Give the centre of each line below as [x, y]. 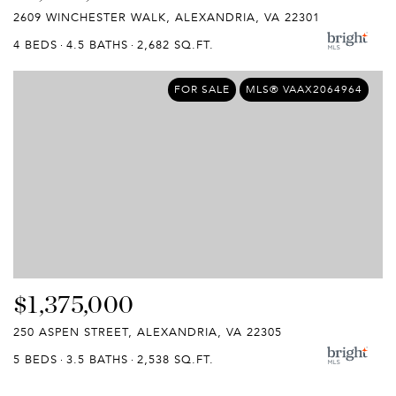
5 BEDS [35, 360]
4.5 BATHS [97, 45]
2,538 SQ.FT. [175, 360]
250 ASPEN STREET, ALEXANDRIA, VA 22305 [148, 333]
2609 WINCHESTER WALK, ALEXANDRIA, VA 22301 [167, 17]
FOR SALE [202, 89]
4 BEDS [35, 45]
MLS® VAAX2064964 [304, 89]
